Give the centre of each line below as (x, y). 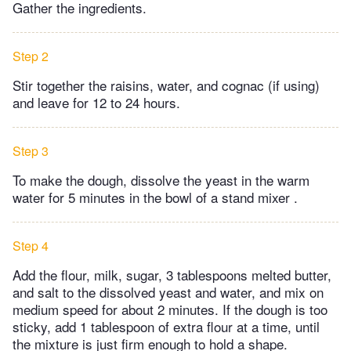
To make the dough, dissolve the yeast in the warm (161, 180)
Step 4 (31, 246)
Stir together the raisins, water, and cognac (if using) (166, 85)
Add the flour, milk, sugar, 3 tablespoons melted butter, (172, 275)
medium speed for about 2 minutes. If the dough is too (170, 309)
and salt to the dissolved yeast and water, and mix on (168, 292)
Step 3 (31, 151)
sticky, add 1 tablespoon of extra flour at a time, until (166, 327)
